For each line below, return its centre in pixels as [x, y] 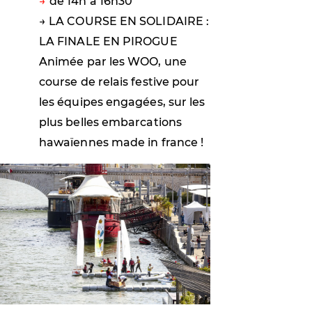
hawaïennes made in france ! [122, 143]
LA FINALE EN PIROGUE [108, 42]
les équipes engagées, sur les [122, 102]
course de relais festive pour [119, 82]
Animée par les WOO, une [113, 62]
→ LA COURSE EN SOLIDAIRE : [124, 22]
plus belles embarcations [110, 123]
